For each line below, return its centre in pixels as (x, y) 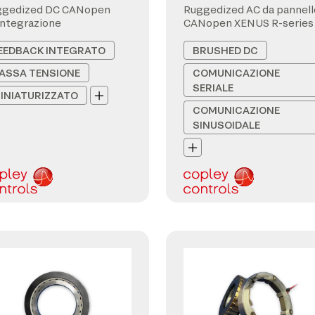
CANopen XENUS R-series (249, 23)
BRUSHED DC (225, 50)
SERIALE (213, 88)
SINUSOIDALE (226, 125)
